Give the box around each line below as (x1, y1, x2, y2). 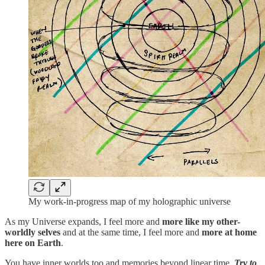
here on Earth (5, 238, 61, 248)
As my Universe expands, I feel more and (5, 216, 160, 227)
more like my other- (160, 216, 240, 227)
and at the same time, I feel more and (60, 227, 202, 238)
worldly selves (5, 227, 60, 238)
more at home (202, 227, 257, 238)
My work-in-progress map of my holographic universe (28, 196, 231, 207)
